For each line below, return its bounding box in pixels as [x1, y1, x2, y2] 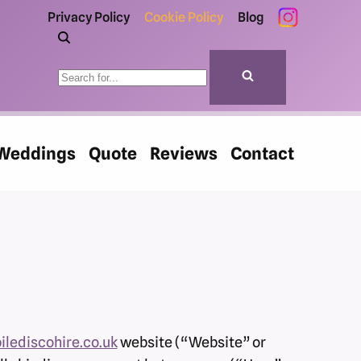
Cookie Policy [143, 9, 223, 25]
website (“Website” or [117, 333, 266, 351]
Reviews [149, 143, 218, 164]
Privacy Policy [47, 9, 130, 25]
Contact [230, 143, 294, 164]
